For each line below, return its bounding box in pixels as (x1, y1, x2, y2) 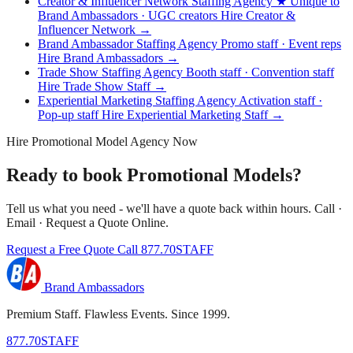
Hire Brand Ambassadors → (38, 51, 179, 65)
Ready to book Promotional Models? (6, 165, 302, 186)
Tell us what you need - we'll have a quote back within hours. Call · (6, 202, 342, 216)
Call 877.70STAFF (117, 243, 214, 257)
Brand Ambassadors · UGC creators (38, 9, 221, 23)
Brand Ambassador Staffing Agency (38, 37, 221, 51)
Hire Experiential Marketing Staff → (102, 108, 284, 122)
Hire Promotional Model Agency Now (6, 135, 198, 149)
